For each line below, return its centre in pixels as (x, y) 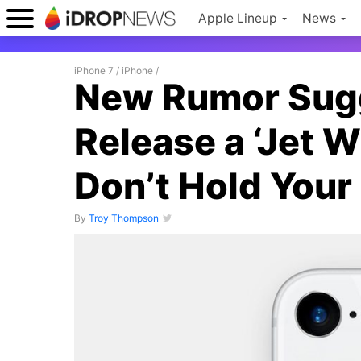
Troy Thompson (124, 218)
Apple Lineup (238, 18)
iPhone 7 (94, 71)
